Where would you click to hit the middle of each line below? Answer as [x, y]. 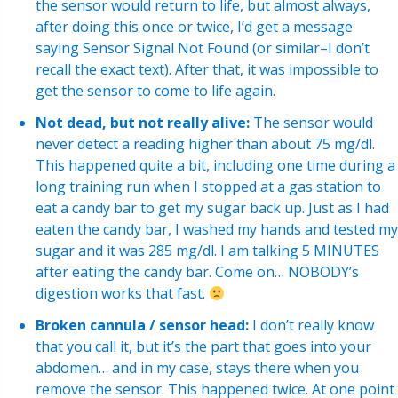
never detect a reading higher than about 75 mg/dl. [205, 144]
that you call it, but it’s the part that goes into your [203, 347]
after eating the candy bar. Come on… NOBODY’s [197, 272]
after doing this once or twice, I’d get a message [194, 26]
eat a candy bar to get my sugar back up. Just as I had [212, 208]
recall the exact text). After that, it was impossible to [207, 69]
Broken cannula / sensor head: [142, 326]
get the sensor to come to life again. [155, 90]
